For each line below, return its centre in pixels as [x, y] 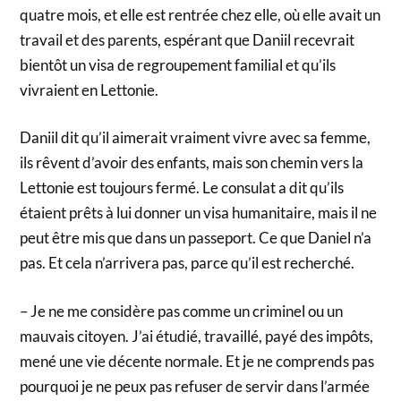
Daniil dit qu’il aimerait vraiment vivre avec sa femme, [196, 138]
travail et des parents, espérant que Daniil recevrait [188, 39]
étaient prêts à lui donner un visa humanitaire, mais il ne [199, 213]
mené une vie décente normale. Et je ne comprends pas [197, 361]
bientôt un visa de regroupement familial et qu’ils [178, 64]
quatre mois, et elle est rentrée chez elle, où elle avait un [200, 14]
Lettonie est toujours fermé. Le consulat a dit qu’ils [182, 188]
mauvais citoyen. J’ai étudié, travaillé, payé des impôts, [197, 336]
